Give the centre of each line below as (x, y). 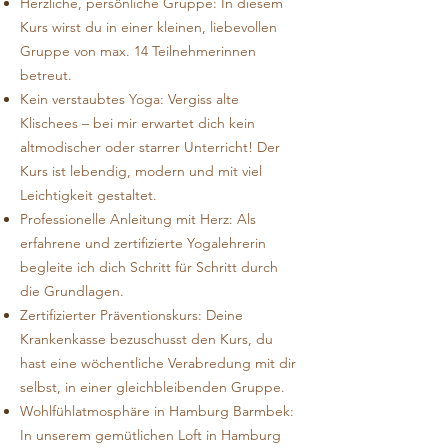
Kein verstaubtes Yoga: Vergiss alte (129, 99)
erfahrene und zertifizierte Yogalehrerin (145, 243)
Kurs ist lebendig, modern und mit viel (141, 171)
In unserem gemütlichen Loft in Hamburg (150, 435)
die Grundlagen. (74, 291)
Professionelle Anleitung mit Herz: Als (138, 219)
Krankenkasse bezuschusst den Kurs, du (146, 339)
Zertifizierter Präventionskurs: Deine (131, 315)
